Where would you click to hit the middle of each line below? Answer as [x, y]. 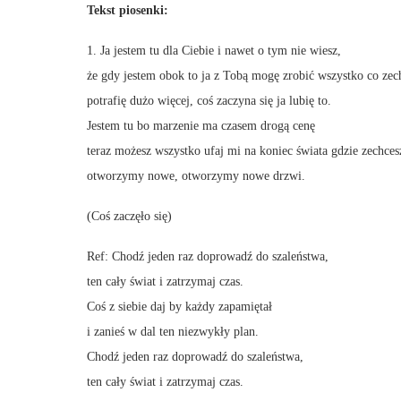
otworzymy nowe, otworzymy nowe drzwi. [196, 176]
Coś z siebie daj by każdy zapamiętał [179, 307]
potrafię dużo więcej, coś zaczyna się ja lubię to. [209, 101]
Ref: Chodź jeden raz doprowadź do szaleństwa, [208, 256]
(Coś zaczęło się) [129, 216]
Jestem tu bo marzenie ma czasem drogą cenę [201, 126]
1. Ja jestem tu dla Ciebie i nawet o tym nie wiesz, [214, 51]
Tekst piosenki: [128, 10]
